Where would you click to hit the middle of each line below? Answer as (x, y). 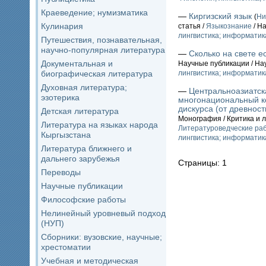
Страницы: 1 (202, 162)
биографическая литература (97, 74)
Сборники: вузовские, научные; (102, 237)
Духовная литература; (84, 87)
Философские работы (83, 199)
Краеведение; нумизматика (94, 12)
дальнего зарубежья (80, 159)
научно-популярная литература (103, 50)
